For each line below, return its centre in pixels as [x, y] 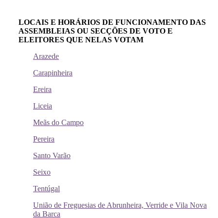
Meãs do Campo [58, 123]
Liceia [43, 106]
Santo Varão [52, 156]
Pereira [44, 139]
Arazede [46, 56]
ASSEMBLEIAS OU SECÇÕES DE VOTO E [96, 31]
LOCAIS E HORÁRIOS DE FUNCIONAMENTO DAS [112, 22]
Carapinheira [53, 73]
